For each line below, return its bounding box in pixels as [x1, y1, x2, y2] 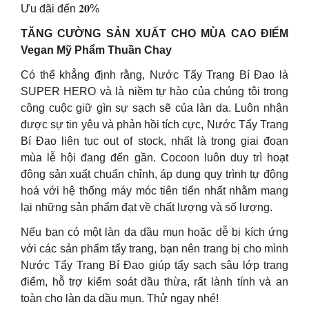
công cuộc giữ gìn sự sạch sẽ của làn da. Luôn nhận [21, 102, 288, 114]
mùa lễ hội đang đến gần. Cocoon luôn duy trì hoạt [21, 152, 288, 163]
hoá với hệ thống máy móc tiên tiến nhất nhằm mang [21, 185, 288, 197]
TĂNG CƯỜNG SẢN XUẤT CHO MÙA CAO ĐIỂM [21, 28, 288, 39]
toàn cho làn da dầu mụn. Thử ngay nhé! [21, 292, 219, 304]
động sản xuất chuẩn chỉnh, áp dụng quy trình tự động [21, 168, 288, 180]
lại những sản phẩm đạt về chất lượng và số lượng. [21, 201, 272, 213]
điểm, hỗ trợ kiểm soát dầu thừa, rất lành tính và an [21, 276, 288, 288]
